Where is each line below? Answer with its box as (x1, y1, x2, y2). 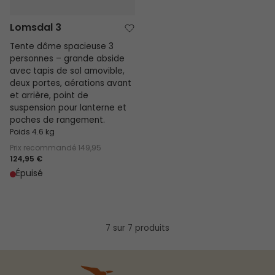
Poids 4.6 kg (10, 126, 55, 139)
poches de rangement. (10, 114, 105, 128)
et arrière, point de (10, 90, 88, 104)
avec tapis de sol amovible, (10, 65, 125, 79)
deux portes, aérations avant (10, 77, 131, 91)
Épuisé (16, 167, 43, 182)
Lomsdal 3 (10, 20, 61, 36)
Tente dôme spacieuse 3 (10, 41, 114, 55)
